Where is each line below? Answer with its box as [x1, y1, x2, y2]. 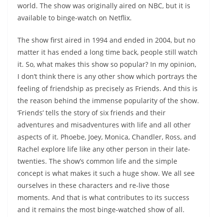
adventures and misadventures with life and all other [17, 120, 191, 130]
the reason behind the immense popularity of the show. [17, 96, 199, 106]
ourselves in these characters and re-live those [17, 181, 170, 190]
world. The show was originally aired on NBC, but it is [17, 1, 190, 11]
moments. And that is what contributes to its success [17, 193, 189, 202]
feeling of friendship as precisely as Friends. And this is [17, 84, 198, 93]
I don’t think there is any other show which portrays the [17, 72, 197, 81]
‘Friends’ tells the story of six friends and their [17, 108, 166, 118]
